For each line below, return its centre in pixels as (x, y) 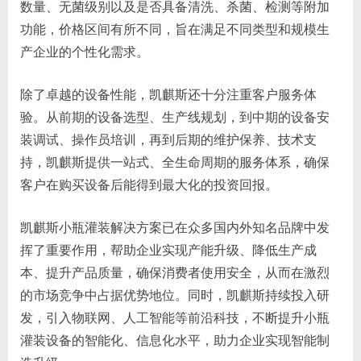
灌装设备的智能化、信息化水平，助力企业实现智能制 (175, 340)
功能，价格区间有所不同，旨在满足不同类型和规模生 (175, 29)
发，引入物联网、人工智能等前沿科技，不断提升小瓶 (175, 317)
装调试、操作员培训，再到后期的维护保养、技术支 (168, 139)
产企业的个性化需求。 (85, 52)
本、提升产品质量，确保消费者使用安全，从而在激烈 (175, 272)
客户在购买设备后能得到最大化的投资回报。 (149, 185)
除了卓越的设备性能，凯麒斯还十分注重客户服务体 (168, 94)
